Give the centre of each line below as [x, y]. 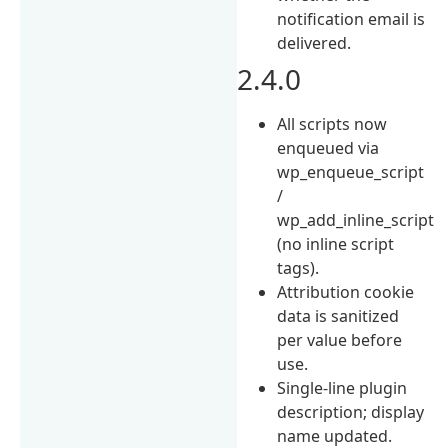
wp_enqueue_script [351, 171]
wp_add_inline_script [356, 219]
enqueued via [328, 147]
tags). [298, 267]
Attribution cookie [346, 291]
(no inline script [336, 243]
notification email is [351, 18]
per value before [340, 339]
